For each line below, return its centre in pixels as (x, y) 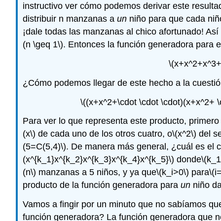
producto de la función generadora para (102, 185)
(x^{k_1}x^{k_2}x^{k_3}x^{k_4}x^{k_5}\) (98, 160)
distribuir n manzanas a (70, 19)
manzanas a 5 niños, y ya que (96, 172)
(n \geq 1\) (43, 45)
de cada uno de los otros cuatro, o (104, 134)
